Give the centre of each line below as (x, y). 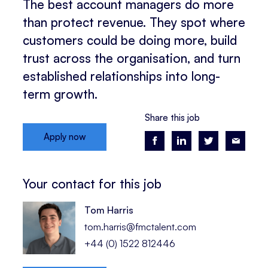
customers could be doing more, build (130, 40)
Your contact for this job (92, 183)
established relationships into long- (121, 76)
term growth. (60, 94)
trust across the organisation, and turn (132, 58)
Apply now (65, 137)
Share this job (172, 118)
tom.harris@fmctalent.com (141, 226)
